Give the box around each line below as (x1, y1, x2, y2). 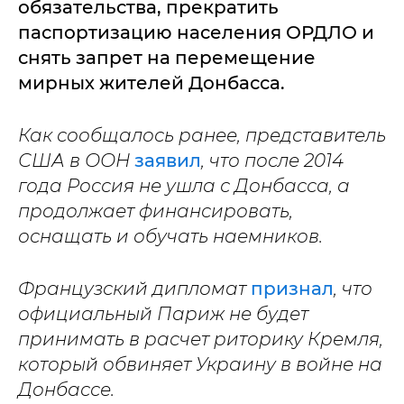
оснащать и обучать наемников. (18, 225, 323, 247)
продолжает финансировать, (18, 199, 293, 222)
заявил (134, 149, 201, 171)
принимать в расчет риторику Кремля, (18, 327, 383, 350)
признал (251, 277, 334, 299)
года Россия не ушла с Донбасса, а (18, 174, 350, 197)
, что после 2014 (201, 149, 344, 171)
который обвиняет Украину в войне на (18, 353, 382, 375)
